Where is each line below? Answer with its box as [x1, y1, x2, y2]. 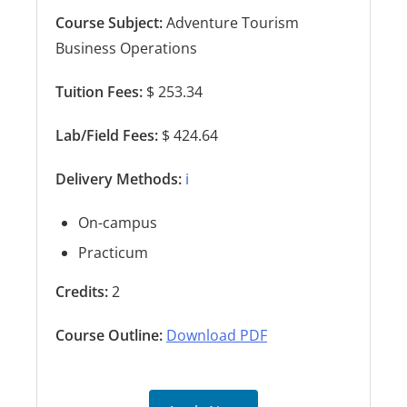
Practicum [78, 243, 148, 263]
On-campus [78, 213, 157, 233]
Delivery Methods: [55, 169, 182, 189]
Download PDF [166, 325, 267, 345]
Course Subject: [55, 13, 163, 33]
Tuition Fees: [55, 82, 146, 102]
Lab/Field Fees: [55, 125, 162, 145]
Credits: [55, 282, 108, 302]
